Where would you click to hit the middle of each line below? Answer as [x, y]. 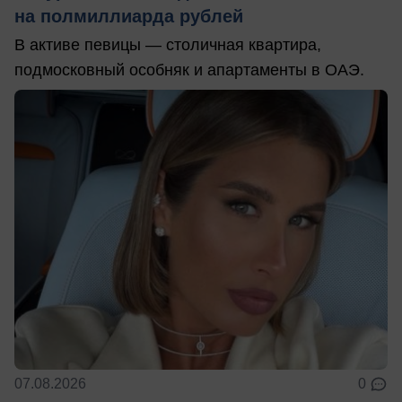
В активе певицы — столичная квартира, [168, 45]
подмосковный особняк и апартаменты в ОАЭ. [189, 70]
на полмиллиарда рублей [129, 17]
